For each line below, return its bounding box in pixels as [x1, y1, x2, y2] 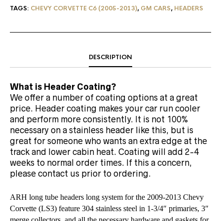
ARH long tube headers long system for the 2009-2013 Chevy [10, 192, 204, 201]
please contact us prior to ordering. [10, 168, 151, 179]
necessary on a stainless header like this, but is [10, 125, 193, 135]
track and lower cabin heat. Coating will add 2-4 [10, 147, 199, 157]
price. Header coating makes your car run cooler [10, 103, 200, 113]
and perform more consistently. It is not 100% [10, 114, 188, 124]
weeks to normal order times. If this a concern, [10, 157, 192, 168]
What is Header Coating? [10, 81, 116, 92]
